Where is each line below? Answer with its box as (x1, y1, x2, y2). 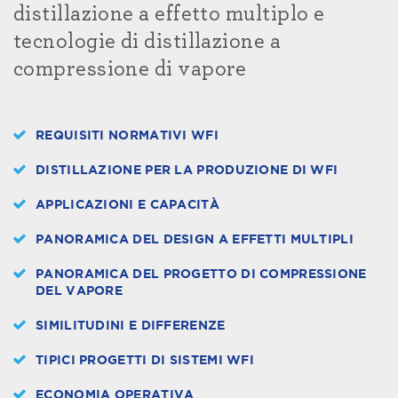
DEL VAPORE (36, 284, 123, 298)
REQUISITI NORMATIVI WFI (36, 129, 219, 142)
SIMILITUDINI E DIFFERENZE (36, 319, 226, 332)
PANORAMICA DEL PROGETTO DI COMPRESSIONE (36, 267, 367, 281)
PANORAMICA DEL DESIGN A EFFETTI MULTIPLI (36, 233, 354, 246)
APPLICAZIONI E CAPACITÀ (36, 198, 219, 211)
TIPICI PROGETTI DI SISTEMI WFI (36, 354, 254, 367)
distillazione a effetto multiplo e (13, 3, 325, 25)
